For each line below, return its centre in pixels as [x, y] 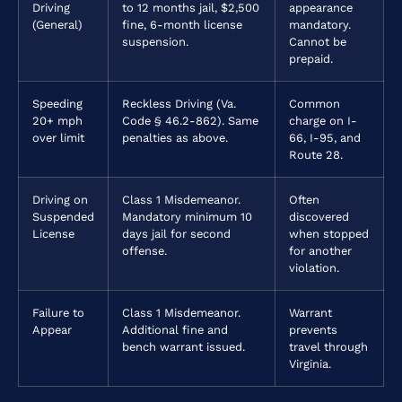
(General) [57, 24]
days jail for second [176, 233]
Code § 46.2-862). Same [190, 120]
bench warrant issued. [184, 346]
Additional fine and [175, 329]
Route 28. [316, 154]
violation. [314, 267]
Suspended [63, 216]
